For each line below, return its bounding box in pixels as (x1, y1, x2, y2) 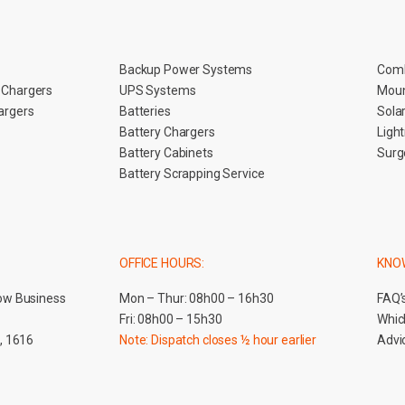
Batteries (119, 103, 171, 118)
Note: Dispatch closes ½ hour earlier (119, 332, 316, 347)
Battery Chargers (119, 124, 215, 139)
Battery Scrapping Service (119, 165, 265, 181)
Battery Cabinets (119, 145, 213, 160)
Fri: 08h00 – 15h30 (119, 311, 222, 326)
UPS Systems (119, 82, 196, 98)
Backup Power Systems (119, 61, 253, 77)
